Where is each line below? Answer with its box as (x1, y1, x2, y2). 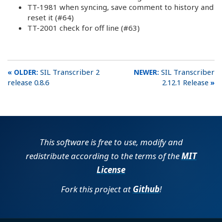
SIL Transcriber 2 (40, 67, 100, 77)
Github (132, 183, 160, 195)
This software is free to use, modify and (39, 136, 183, 148)
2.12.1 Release (162, 77, 209, 87)
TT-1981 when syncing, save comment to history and (27, 1, 214, 12)
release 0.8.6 (7, 77, 49, 87)
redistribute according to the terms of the (25, 150, 181, 162)
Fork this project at (60, 183, 133, 195)
